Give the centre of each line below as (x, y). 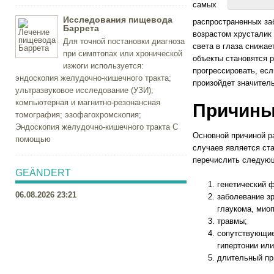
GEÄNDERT (43, 173)
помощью (33, 139)
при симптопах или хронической (122, 54)
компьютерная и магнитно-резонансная (87, 102)
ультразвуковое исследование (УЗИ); (84, 90)
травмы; (232, 221)
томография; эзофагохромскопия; (78, 115)
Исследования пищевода (117, 20)
